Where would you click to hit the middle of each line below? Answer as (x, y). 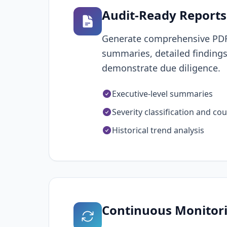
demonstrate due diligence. (161, 68)
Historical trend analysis (158, 130)
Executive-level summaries (162, 94)
